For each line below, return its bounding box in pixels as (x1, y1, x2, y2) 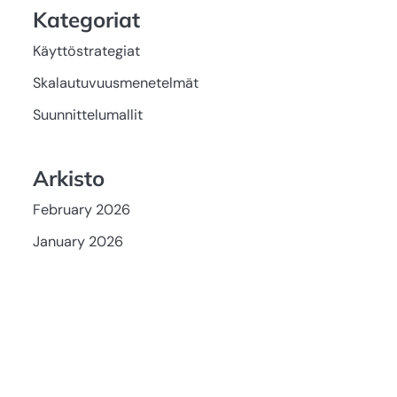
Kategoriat (32, 5, 140, 33)
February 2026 (32, 199, 130, 219)
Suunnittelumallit (32, 105, 143, 124)
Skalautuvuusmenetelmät (32, 73, 198, 92)
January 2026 (32, 231, 123, 251)
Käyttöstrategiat (32, 41, 140, 60)
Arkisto (32, 164, 105, 191)
